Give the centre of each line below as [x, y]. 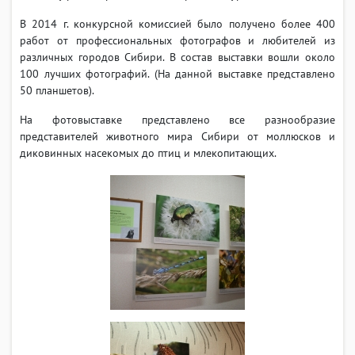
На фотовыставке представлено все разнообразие [177, 119]
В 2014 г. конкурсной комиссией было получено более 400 [177, 23]
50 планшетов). [57, 90]
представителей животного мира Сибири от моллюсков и [177, 136]
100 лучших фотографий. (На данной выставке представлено [177, 73]
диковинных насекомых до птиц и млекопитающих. [148, 153]
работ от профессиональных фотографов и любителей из [177, 40]
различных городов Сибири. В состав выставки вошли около [177, 57]
